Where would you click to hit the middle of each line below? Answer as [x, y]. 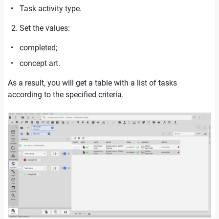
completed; [38, 48]
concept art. [40, 63]
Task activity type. [51, 9]
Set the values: [45, 28]
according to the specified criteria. [66, 95]
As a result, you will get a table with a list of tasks [92, 83]
